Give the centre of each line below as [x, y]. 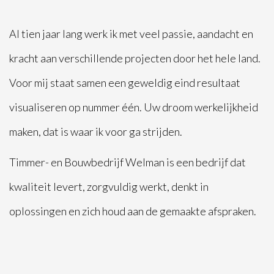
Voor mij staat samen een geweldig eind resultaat [125, 83]
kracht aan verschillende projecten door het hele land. [135, 58]
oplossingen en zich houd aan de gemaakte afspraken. [133, 211]
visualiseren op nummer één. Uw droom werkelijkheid [134, 107]
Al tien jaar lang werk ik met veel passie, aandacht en [131, 34]
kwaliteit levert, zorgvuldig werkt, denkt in [109, 187]
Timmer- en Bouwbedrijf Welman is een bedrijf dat [128, 162]
